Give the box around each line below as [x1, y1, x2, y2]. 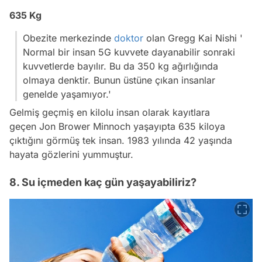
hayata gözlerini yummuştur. [9, 149, 133, 161]
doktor [114, 32, 143, 44]
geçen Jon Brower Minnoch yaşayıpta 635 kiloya [9, 120, 225, 133]
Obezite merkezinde [23, 32, 114, 44]
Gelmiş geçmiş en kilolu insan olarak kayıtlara [9, 106, 210, 119]
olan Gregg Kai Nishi [143, 32, 240, 44]
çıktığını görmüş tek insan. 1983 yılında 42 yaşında [9, 135, 232, 147]
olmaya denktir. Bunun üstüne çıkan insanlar [23, 74, 215, 87]
